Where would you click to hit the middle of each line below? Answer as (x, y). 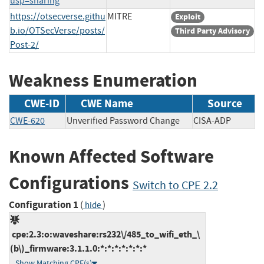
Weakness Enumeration (103, 80)
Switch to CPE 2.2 (175, 186)
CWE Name (107, 104)
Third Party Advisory (212, 31)
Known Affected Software (111, 157)
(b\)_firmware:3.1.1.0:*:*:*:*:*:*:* (78, 248)
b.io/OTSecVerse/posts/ (57, 30)
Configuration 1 (44, 204)
